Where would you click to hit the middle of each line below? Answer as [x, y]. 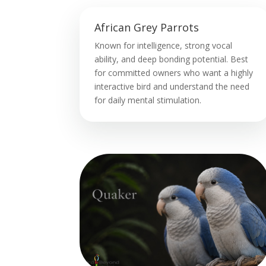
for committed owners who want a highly [174, 73]
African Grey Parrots [147, 28]
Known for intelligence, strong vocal [164, 46]
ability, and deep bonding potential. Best [172, 59]
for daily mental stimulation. [148, 100]
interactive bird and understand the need [172, 87]
